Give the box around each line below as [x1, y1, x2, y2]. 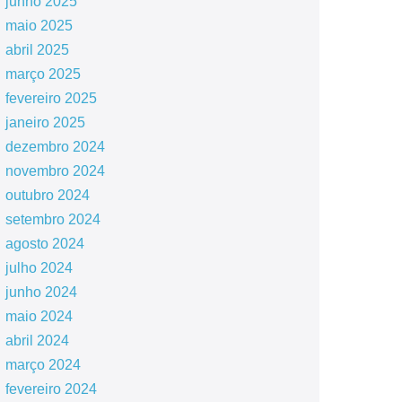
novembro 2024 [4, 163, 105, 179]
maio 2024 [4, 309, 73, 324]
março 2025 [4, 66, 81, 82]
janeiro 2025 [4, 115, 85, 130]
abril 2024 [4, 333, 69, 348]
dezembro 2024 [4, 139, 105, 154]
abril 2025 [4, 42, 69, 57]
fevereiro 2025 [4, 91, 97, 106]
